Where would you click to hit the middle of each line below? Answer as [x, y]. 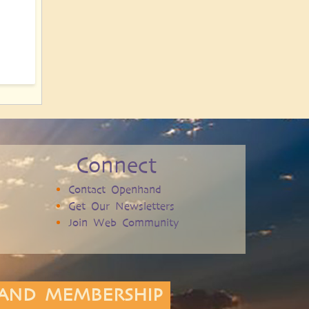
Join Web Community [123, 222]
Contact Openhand [114, 189]
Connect [117, 165]
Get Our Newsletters [121, 206]
